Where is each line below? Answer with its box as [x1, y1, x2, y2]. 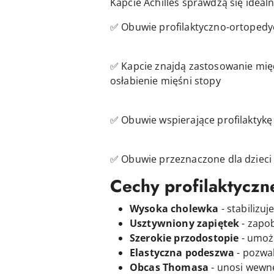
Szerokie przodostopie [130, 231, 239, 245]
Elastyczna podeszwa [130, 245, 235, 259]
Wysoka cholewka [130, 201, 219, 215]
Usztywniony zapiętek [130, 216, 240, 230]
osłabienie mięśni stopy [110, 73, 221, 87]
